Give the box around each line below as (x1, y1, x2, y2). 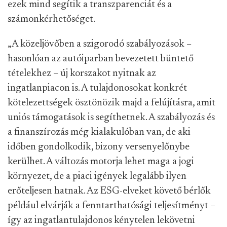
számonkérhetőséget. (8, 14, 95, 24)
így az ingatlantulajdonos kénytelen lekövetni (8, 215, 195, 225)
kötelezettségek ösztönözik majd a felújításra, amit (8, 97, 215, 108)
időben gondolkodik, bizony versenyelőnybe (8, 141, 190, 152)
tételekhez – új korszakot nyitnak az (8, 68, 156, 79)
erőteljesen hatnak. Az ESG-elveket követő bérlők (8, 185, 211, 196)
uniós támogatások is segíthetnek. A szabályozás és (8, 112, 215, 123)
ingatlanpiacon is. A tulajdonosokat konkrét (8, 83, 187, 93)
